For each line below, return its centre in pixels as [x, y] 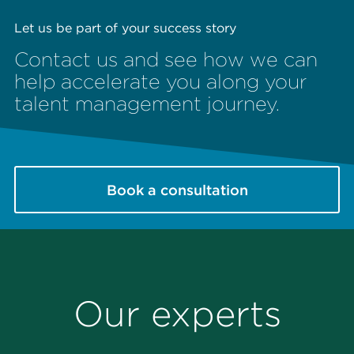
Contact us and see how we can [166, 60]
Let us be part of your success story [125, 28]
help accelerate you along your [160, 82]
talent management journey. [147, 104]
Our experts [177, 314]
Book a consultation [177, 190]
